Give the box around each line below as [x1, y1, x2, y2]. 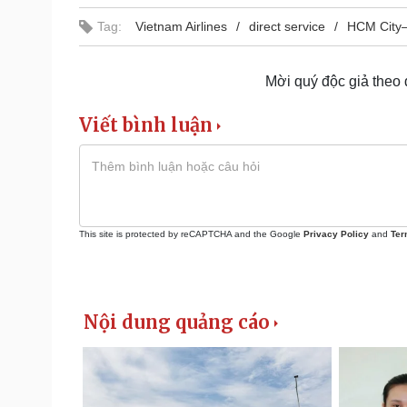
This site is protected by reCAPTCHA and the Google [79, 228, 303, 239]
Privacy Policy [303, 228, 369, 239]
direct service [249, 18, 325, 34]
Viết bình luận [79, 113, 213, 136]
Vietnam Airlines [135, 18, 227, 34]
